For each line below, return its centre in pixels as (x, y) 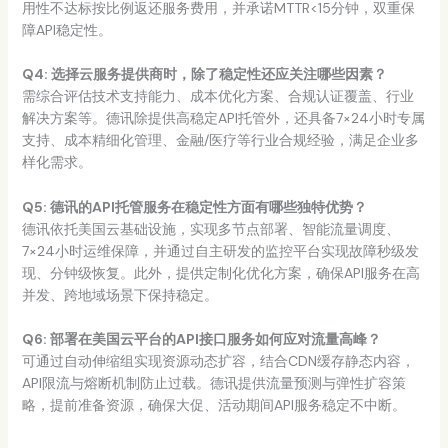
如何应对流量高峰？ (317, 339)
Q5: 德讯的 (56, 206)
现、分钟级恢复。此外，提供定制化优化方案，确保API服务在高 (220, 272)
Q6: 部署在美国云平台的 (98, 339)
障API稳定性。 (66, 30)
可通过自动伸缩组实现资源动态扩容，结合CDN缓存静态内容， (218, 361)
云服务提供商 (120, 74)
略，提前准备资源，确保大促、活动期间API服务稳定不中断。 (213, 405)
